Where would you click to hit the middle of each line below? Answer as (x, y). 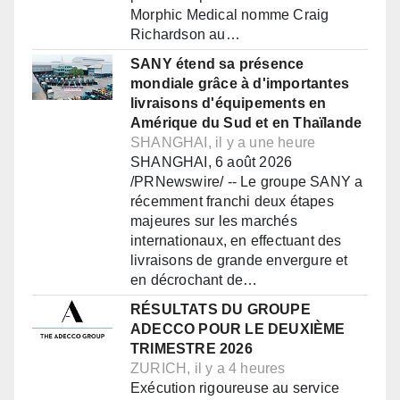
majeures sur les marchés (214, 221)
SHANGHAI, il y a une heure (223, 143)
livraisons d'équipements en (229, 104)
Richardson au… (185, 35)
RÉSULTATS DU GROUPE (221, 310)
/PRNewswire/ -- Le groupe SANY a (247, 182)
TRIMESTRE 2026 (192, 349)
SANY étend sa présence (217, 64)
